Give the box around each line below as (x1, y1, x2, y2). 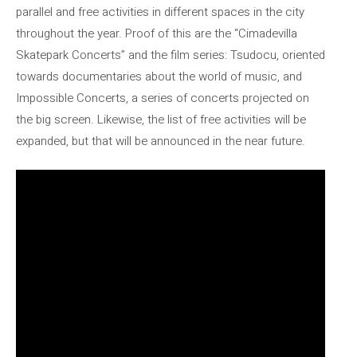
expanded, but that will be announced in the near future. (16, 131, 305, 150)
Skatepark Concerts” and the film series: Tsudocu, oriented (16, 45, 325, 64)
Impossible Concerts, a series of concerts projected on (16, 88, 309, 107)
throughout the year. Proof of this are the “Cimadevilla (16, 24, 297, 42)
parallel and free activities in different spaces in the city (16, 2, 304, 21)
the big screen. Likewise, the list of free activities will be (16, 110, 306, 128)
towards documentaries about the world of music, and (16, 67, 302, 85)
